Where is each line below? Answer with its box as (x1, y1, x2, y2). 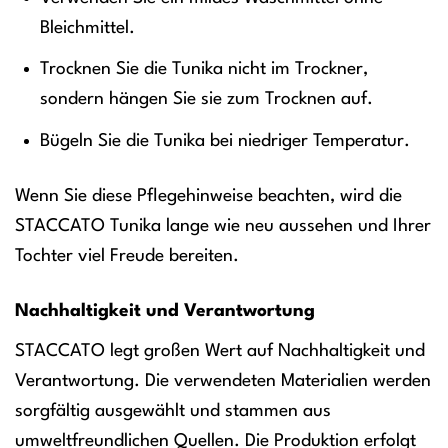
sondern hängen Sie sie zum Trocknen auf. (40, 90, 374, 109)
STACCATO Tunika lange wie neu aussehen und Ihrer (15, 217, 431, 236)
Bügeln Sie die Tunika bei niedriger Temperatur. (40, 131, 411, 150)
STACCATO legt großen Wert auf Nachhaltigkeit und (15, 341, 425, 360)
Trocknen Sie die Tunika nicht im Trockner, (40, 60, 369, 79)
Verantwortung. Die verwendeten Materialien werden (15, 371, 431, 390)
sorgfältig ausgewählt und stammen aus (15, 401, 331, 420)
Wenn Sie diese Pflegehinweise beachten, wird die (15, 187, 402, 206)
